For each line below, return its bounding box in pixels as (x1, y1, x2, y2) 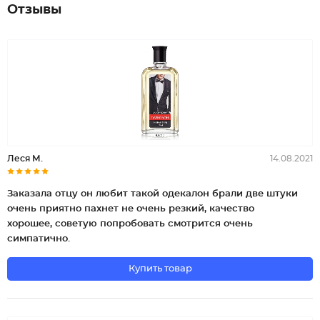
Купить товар (128, 264, 192, 274)
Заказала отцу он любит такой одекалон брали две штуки (7, 189, 298, 199)
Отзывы (7, 4, 61, 16)
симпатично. (7, 234, 70, 244)
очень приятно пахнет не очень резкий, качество (7, 204, 254, 214)
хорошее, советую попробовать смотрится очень (7, 219, 253, 229)
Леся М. (7, 154, 43, 163)
